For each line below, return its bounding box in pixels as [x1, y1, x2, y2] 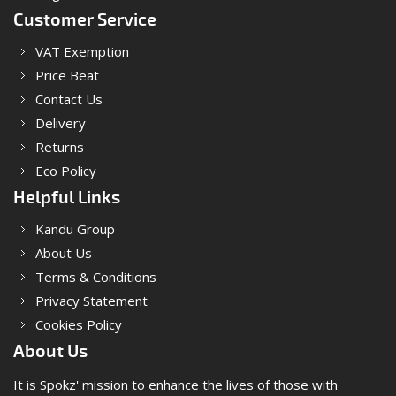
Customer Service [13, 9, 156, 32]
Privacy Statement [35, 292, 148, 310]
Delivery [35, 114, 86, 133]
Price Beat [35, 66, 99, 85]
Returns [35, 138, 84, 156]
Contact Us [35, 90, 103, 109]
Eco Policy [35, 162, 96, 180]
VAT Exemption [35, 42, 129, 61]
